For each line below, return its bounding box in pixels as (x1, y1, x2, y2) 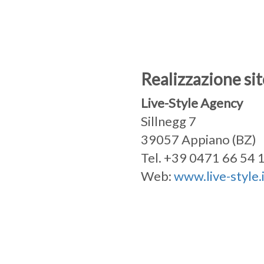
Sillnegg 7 (140, 113, 196, 129)
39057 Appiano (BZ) (140, 131, 256, 147)
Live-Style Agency (140, 94, 243, 111)
